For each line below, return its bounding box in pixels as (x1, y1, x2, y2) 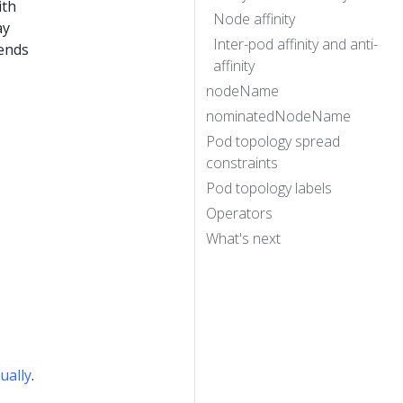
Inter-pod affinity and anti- (213, 33, 378, 54)
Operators (206, 202, 273, 223)
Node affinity (213, 8, 295, 29)
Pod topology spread (206, 130, 340, 151)
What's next (206, 228, 281, 248)
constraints (206, 152, 278, 173)
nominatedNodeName (206, 105, 351, 126)
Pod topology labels (206, 177, 332, 198)
